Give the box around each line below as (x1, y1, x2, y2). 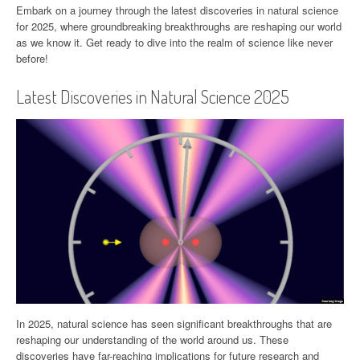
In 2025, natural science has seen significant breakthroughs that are (16, 315, 332, 331)
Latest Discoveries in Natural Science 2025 (16, 85, 289, 108)
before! (16, 51, 48, 66)
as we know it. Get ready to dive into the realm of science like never (16, 35, 333, 50)
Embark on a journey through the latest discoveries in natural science (16, 2, 338, 18)
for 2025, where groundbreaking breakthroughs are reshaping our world (16, 18, 342, 34)
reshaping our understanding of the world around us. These (16, 331, 288, 347)
